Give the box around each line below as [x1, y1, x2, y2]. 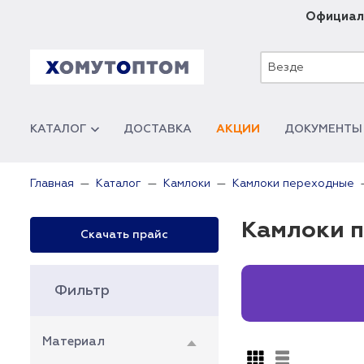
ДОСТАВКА [123, 123, 192, 135]
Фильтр [54, 284, 110, 298]
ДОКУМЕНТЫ [284, 123, 362, 135]
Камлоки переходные [232, 178, 354, 189]
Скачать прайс [80, 229, 168, 240]
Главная [30, 178, 74, 189]
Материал [42, 335, 105, 348]
